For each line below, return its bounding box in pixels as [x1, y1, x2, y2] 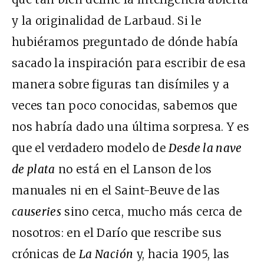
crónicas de [12, 246, 80, 261]
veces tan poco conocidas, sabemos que [12, 98, 237, 113]
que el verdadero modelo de [12, 140, 169, 155]
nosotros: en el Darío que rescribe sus [12, 225, 222, 240]
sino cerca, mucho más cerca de [61, 204, 242, 219]
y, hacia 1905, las [133, 246, 230, 261]
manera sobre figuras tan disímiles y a [12, 77, 229, 91]
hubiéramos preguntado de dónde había [12, 34, 239, 49]
